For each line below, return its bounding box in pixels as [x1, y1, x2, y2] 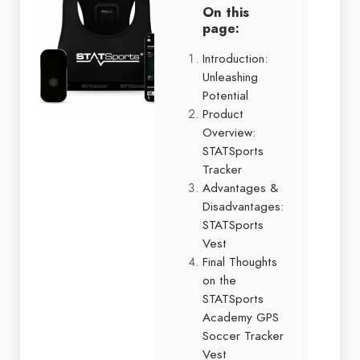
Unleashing [202, 68, 258, 85]
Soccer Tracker [202, 327, 284, 344]
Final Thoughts [202, 253, 277, 270]
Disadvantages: [202, 198, 284, 215]
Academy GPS [202, 309, 279, 325]
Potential [202, 87, 248, 104]
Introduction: [202, 50, 268, 67]
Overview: [202, 124, 256, 141]
